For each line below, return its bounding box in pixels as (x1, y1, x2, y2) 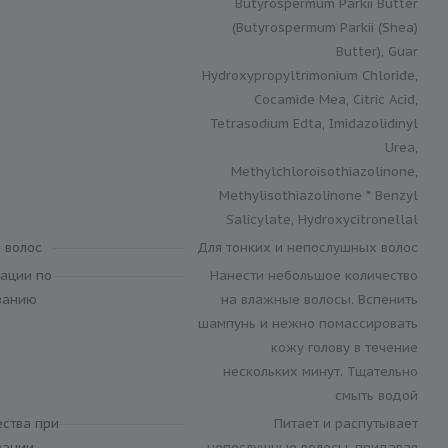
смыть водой (335, 386, 418, 404)
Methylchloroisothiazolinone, (231, 162, 418, 180)
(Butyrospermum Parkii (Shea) (232, 18, 418, 36)
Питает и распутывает (274, 414, 418, 432)
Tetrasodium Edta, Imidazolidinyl (210, 114, 418, 132)
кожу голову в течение (271, 338, 418, 356)
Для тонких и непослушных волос (197, 238, 418, 256)
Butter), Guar (336, 42, 418, 60)
